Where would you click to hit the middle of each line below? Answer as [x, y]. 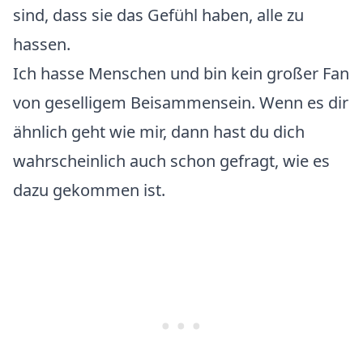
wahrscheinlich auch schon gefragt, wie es [171, 161]
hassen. [42, 45]
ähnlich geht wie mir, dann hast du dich [159, 132]
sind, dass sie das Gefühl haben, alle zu [158, 15]
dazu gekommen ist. [89, 190]
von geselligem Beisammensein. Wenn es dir [181, 103]
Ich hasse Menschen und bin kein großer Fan [181, 74]
